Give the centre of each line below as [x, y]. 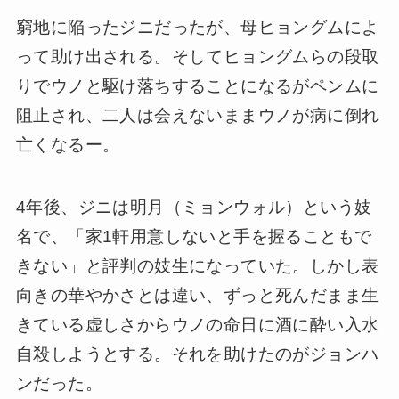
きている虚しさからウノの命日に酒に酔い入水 [197, 325]
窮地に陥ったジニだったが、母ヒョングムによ [197, 27]
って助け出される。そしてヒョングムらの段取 [197, 56]
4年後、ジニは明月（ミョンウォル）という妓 [194, 208]
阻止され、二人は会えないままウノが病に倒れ [197, 115]
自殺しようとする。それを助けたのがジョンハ [197, 354]
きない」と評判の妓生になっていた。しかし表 [197, 266]
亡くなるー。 [68, 144]
